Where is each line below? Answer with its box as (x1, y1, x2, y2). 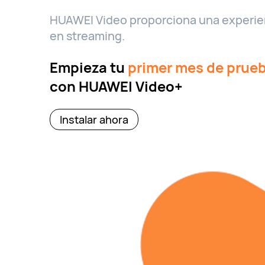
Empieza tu (50, 58, 128, 77)
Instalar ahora (60, 112, 128, 127)
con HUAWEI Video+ (50, 77, 183, 96)
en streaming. (50, 28, 125, 44)
